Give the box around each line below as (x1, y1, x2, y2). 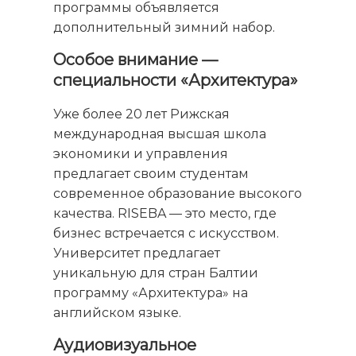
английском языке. (53, 305, 182, 321)
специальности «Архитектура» (53, 71, 299, 91)
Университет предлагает (53, 246, 221, 261)
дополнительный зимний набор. (53, 20, 276, 36)
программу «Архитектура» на (53, 285, 249, 301)
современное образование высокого (53, 186, 303, 202)
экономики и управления (53, 146, 229, 162)
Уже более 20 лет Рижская (53, 106, 230, 122)
